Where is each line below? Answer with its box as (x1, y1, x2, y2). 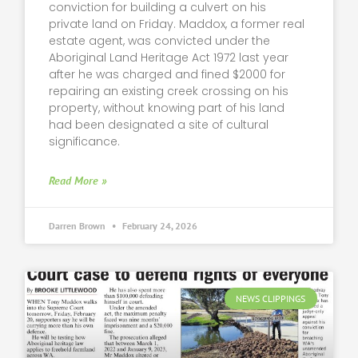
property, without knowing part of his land (49, 100, 285, 117)
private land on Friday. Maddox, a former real (49, 16, 305, 33)
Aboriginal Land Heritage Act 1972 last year (49, 50, 289, 66)
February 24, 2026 (120, 220, 198, 233)
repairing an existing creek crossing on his (49, 83, 289, 100)
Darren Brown (49, 220, 109, 233)
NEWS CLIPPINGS (236, 292, 306, 304)
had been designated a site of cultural (49, 117, 269, 133)
